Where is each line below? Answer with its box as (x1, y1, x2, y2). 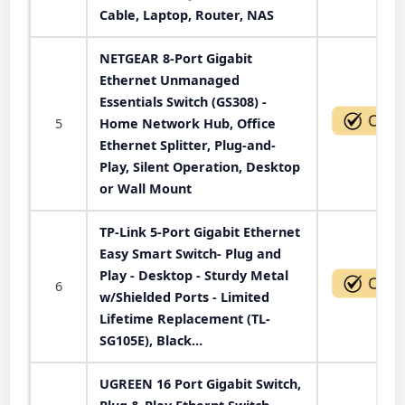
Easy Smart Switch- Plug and (99, 244, 281, 262)
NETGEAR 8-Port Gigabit (99, 49, 252, 67)
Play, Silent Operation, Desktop (99, 157, 300, 175)
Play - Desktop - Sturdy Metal (99, 266, 288, 284)
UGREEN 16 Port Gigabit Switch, (99, 374, 301, 392)
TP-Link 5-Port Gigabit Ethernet (99, 222, 300, 240)
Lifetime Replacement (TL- (99, 309, 270, 327)
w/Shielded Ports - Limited (99, 287, 269, 306)
